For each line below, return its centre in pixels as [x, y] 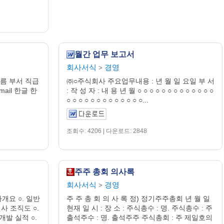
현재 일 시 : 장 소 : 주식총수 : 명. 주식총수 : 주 [139, 208]
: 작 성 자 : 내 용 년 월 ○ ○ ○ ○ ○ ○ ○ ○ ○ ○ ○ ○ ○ [140, 90]
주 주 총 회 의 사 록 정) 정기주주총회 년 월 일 [138, 198]
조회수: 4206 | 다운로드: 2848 [106, 131]
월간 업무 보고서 [104, 54]
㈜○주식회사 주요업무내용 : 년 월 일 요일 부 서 [140, 81]
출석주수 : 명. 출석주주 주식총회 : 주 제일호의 [139, 217]
